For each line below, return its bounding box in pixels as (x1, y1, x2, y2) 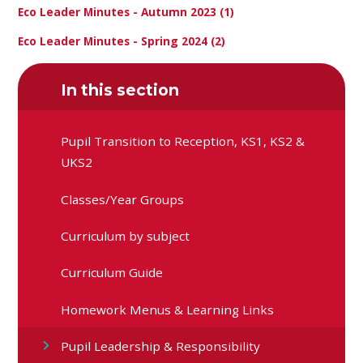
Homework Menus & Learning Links (61, 301, 275, 318)
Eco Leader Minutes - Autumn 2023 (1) (18, 3, 235, 19)
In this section (61, 79, 180, 100)
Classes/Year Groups (61, 190, 185, 207)
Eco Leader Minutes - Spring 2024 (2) (18, 33, 226, 49)
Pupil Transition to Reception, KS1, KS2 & (61, 133, 305, 150)
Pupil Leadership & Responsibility (61, 337, 261, 354)
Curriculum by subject (61, 227, 190, 244)
